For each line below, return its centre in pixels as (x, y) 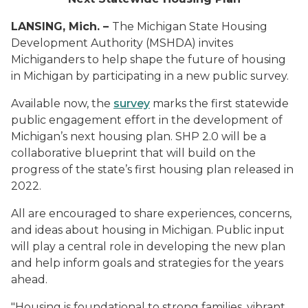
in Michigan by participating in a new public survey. (150, 76)
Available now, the (62, 103)
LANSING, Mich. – (62, 26)
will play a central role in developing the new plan (148, 246)
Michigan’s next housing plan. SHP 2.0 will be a (139, 136)
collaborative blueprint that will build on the (133, 153)
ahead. (29, 279)
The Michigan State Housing (190, 26)
